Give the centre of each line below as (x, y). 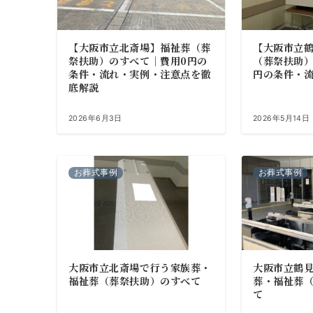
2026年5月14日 (281, 118)
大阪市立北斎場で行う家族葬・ (140, 267)
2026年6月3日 (95, 118)
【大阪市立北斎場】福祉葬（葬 (140, 47)
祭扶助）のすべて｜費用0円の (138, 60)
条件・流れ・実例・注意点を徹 (140, 74)
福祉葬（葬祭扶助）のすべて (135, 281)
